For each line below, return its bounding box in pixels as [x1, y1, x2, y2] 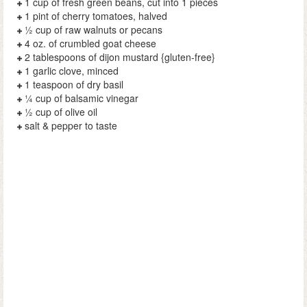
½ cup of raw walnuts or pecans [25, 23, 162, 37]
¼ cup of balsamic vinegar [25, 91, 138, 106]
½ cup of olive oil [25, 105, 97, 119]
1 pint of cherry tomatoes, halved [25, 9, 167, 23]
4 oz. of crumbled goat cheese [25, 36, 156, 51]
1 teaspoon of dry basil [25, 77, 123, 92]
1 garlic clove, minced [25, 64, 119, 78]
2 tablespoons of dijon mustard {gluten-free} [25, 50, 215, 64]
